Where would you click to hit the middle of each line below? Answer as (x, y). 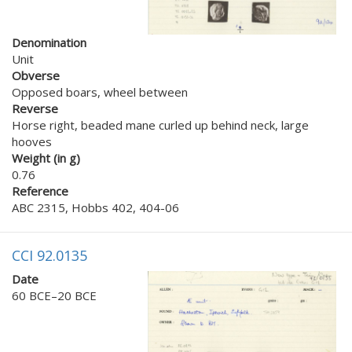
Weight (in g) (46, 158)
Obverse (36, 75)
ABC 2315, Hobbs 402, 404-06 (95, 207)
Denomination (49, 42)
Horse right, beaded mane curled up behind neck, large (160, 125)
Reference (40, 191)
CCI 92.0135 (49, 255)
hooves (32, 141)
